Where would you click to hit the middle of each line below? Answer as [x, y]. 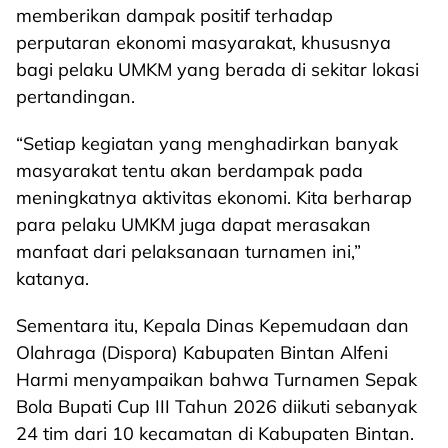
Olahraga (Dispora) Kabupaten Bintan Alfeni [202, 352]
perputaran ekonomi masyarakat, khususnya [203, 42]
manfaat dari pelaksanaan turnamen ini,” [188, 251]
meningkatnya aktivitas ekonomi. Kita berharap [214, 197]
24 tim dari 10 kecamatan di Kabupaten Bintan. [215, 433]
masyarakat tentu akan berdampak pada [189, 170]
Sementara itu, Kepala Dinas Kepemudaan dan [212, 325]
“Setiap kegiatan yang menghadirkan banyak [207, 143]
